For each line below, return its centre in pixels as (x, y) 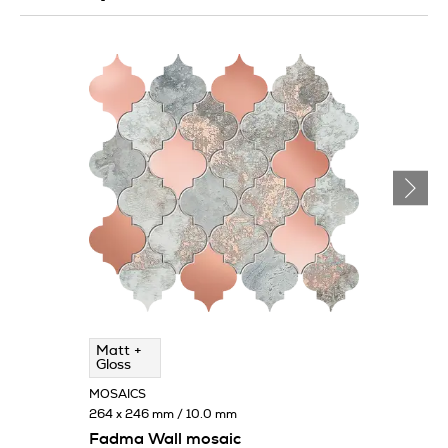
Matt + (119, 350)
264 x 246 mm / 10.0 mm (163, 413)
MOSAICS (117, 393)
